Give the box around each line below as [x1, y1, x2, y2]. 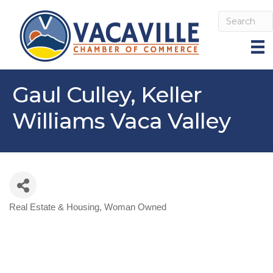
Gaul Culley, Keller [12, 81, 202, 108]
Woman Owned [104, 202, 166, 212]
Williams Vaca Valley [12, 107, 230, 134]
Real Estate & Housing [9, 202, 99, 212]
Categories [9, 207, 85, 225]
